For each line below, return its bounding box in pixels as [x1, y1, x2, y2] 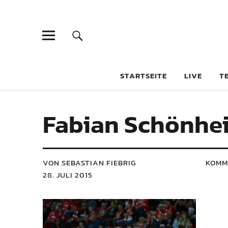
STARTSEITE [120, 70, 167, 81]
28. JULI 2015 [43, 169, 93, 181]
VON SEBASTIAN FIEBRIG [43, 157, 136, 168]
